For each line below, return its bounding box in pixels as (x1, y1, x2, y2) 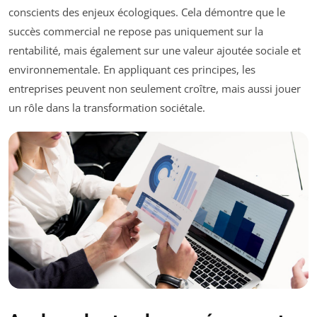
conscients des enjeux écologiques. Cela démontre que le (8, 5, 285, 20)
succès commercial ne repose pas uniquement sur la (8, 24, 263, 39)
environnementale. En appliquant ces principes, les (8, 62, 255, 77)
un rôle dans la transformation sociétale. (8, 100, 205, 115)
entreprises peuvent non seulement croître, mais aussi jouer (8, 81, 301, 96)
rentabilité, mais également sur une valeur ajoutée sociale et (8, 43, 301, 58)
